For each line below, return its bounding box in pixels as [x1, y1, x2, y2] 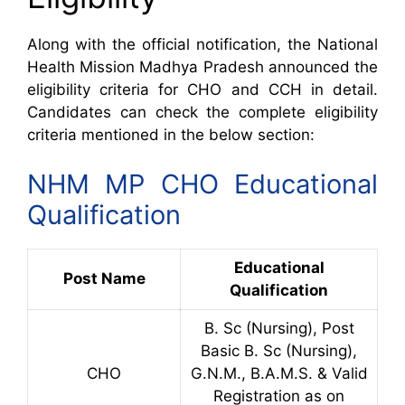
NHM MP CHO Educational [27, 168, 378, 201]
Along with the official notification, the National [27, 34, 378, 53]
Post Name [62, 269, 146, 288]
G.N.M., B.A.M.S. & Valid [190, 364, 368, 383]
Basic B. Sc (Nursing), [201, 342, 357, 361]
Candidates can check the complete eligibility [27, 102, 378, 121]
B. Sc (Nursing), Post [203, 319, 354, 338]
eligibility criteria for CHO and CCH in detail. [27, 80, 378, 99]
